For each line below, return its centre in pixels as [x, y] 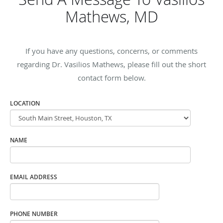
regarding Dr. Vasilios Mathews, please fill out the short [111, 64]
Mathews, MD [111, 16]
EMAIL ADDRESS [34, 177]
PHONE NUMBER [34, 214]
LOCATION [25, 103]
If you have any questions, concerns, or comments [111, 51]
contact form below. [111, 77]
